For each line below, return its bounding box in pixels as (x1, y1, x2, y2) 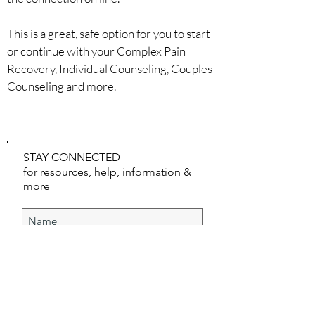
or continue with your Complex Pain (7, 44, 186, 58)
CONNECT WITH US (44, 117, 181, 134)
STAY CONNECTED (23, 150, 120, 164)
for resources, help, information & (23, 165, 191, 179)
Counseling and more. (7, 79, 116, 94)
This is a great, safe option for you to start (7, 26, 210, 41)
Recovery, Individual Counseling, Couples (7, 61, 212, 76)
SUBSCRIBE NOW (70, 281, 155, 294)
